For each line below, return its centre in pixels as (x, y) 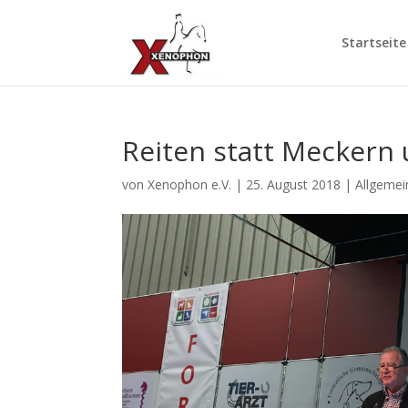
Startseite (373, 42)
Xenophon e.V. (190, 184)
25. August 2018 (294, 184)
